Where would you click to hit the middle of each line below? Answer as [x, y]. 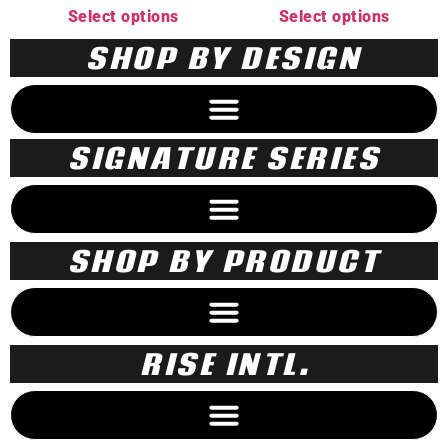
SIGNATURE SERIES [224, 157]
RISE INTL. [224, 363]
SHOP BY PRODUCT [224, 260]
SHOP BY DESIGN [224, 57]
